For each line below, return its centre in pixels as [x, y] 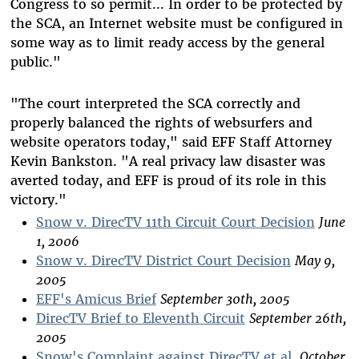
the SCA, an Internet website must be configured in [176, 23]
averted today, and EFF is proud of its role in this [168, 180]
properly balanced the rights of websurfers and [161, 122]
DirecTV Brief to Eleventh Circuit [140, 318]
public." [35, 61]
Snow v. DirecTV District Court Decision [163, 260]
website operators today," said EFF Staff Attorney [171, 141]
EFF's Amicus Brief [96, 298]
